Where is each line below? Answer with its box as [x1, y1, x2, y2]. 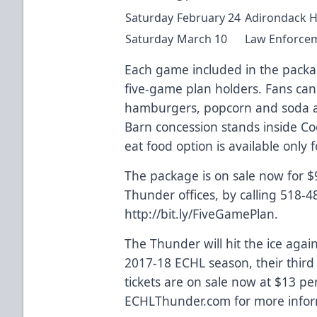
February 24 [177, 9, 241, 25]
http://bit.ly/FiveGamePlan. [125, 204, 279, 222]
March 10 [177, 30, 228, 47]
